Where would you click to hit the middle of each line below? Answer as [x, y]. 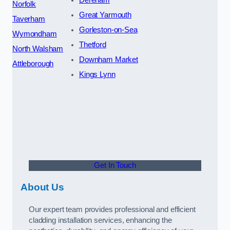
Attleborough [33, 63]
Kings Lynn [97, 74]
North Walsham [38, 49]
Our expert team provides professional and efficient [112, 209]
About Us [42, 187]
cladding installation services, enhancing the [100, 220]
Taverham [29, 19]
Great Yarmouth [105, 15]
